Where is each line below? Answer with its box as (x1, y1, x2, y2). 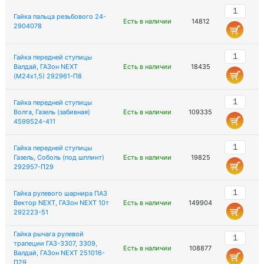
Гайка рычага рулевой (13, 230, 84, 238)
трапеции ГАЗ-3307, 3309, (13, 239, 97, 247)
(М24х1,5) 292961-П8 (13, 72, 82, 80)
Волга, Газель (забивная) (13, 108, 90, 116)
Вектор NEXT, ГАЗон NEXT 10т (13, 199, 109, 207)
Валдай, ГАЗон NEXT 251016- (13, 249, 105, 257)
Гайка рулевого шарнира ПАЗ (13, 189, 107, 197)
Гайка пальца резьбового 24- (13, 12, 106, 21)
